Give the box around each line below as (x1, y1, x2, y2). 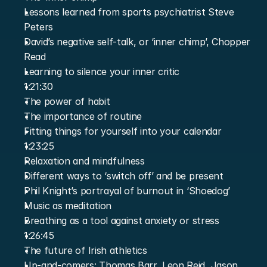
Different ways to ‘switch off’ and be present (24, 170, 223, 182)
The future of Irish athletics (24, 244, 147, 256)
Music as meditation (24, 200, 111, 212)
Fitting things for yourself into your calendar (24, 125, 222, 137)
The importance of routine (24, 110, 142, 122)
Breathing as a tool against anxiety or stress (24, 215, 219, 226)
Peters (24, 21, 54, 33)
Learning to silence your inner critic (24, 66, 180, 77)
